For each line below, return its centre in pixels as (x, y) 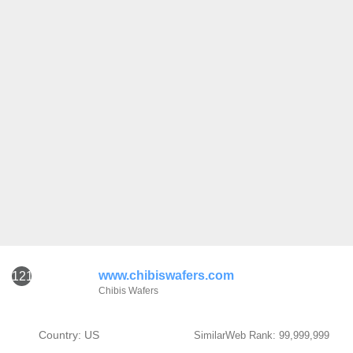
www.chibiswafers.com (166, 275)
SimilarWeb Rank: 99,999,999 (261, 335)
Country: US (69, 335)
